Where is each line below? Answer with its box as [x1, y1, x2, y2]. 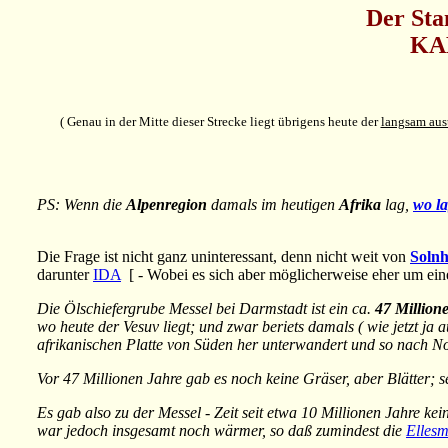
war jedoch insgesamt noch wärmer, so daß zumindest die [37, 422, 406, 440]
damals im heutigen [207, 196, 339, 214]
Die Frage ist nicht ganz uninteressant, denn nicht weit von [37, 248, 410, 266]
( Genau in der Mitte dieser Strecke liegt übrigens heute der [59, 114, 381, 130]
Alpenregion [126, 196, 207, 214]
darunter [37, 266, 93, 284]
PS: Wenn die [37, 196, 126, 214]
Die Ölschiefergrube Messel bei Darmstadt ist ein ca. [37, 300, 375, 318]
